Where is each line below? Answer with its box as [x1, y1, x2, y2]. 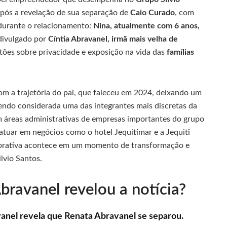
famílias [167, 48, 194, 56]
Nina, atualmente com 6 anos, [93, 21, 200, 30]
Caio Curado [130, 8, 175, 17]
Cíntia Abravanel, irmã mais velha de [48, 34, 178, 43]
